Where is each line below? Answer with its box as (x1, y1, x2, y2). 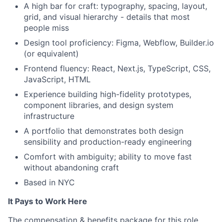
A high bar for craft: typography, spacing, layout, (24, 1, 207, 11)
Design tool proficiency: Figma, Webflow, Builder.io (24, 38, 214, 48)
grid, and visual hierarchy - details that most (24, 12, 190, 22)
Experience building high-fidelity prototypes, (24, 89, 191, 100)
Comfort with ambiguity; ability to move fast (24, 152, 192, 162)
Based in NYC (24, 177, 75, 188)
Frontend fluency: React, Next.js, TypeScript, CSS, (24, 63, 211, 74)
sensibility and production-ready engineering (24, 137, 192, 147)
